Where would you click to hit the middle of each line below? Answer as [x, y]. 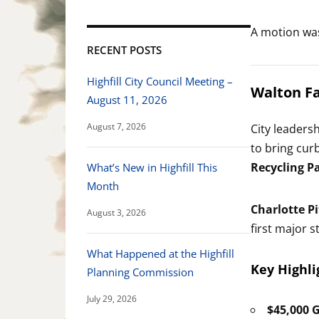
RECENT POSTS [124, 49]
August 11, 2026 [127, 99]
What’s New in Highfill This [152, 167]
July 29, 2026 [112, 298]
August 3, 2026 [116, 212]
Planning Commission [140, 272]
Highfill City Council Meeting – [160, 81]
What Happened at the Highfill [161, 253]
